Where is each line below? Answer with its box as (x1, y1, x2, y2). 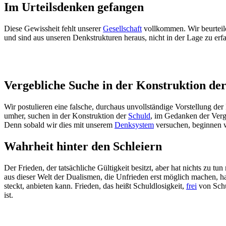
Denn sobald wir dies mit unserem (4, 121, 115, 130)
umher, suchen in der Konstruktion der (4, 111, 128, 121)
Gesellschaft (103, 24, 142, 33)
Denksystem (115, 121, 154, 130)
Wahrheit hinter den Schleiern (4, 140, 162, 153)
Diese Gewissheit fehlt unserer (4, 24, 103, 33)
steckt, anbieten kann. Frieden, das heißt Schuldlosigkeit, (4, 181, 186, 190)
